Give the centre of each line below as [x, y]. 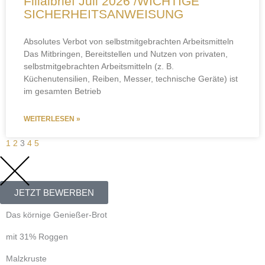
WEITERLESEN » [52, 119]
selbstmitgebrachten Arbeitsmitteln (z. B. [99, 67]
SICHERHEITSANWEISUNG [104, 14]
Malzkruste [26, 259]
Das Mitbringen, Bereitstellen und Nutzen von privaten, [126, 54]
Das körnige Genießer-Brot [56, 215]
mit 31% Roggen [37, 237]
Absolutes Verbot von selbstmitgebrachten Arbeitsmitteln [129, 42]
